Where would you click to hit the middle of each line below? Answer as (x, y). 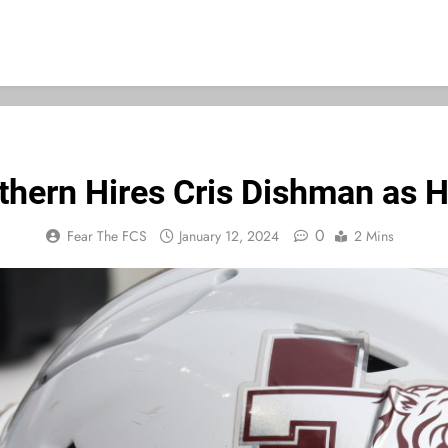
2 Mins (374, 235)
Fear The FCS (107, 235)
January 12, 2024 (229, 235)
